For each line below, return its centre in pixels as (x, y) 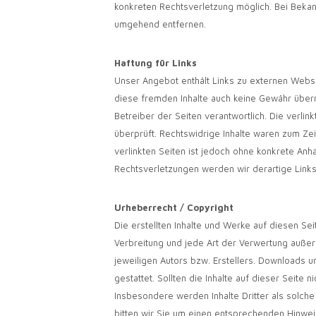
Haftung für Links (156, 62)
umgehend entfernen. (160, 24)
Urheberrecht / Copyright (174, 207)
